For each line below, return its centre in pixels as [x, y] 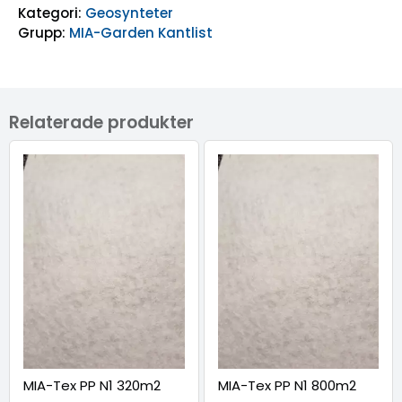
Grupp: [42, 33]
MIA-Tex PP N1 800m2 [287, 385]
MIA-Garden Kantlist [141, 33]
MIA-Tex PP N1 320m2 [92, 385]
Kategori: [50, 13]
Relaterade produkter [101, 123]
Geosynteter [129, 13]
